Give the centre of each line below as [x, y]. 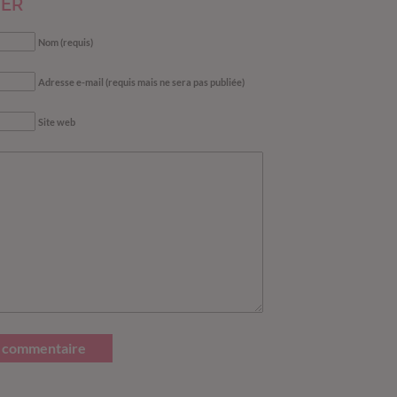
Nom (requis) [66, 43]
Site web [57, 122]
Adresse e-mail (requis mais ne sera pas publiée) [141, 82]
